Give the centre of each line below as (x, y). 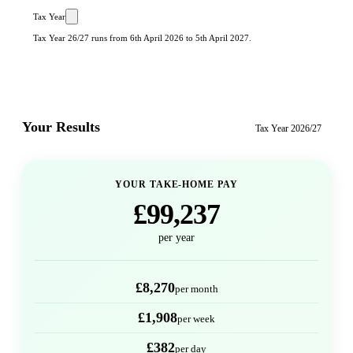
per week (196, 319)
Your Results (61, 127)
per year (176, 238)
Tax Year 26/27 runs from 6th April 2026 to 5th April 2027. (142, 38)
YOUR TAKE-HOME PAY (176, 185)
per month (196, 289)
